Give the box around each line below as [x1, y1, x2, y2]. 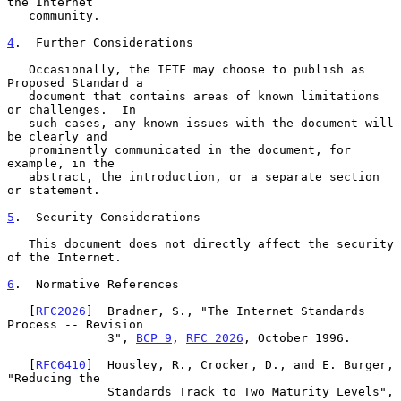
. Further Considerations [14, 35, 193, 49]
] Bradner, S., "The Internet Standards [86, 303, 365, 318]
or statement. [7, 183, 100, 197]
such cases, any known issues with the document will [7, 115, 29, 130]
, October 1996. [243, 330, 351, 345]
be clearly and [7, 129, 107, 143]
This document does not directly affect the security [7, 236, 29, 251]
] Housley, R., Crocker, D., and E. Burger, [86, 357, 394, 371]
